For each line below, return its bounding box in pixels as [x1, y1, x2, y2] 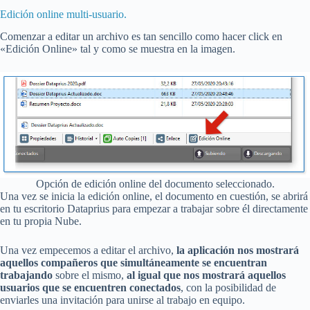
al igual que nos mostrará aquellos [127, 268, 286, 281]
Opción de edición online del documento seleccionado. [35, 177, 275, 190]
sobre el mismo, [53, 268, 127, 281]
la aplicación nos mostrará [176, 244, 299, 256]
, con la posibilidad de [181, 281, 276, 293]
